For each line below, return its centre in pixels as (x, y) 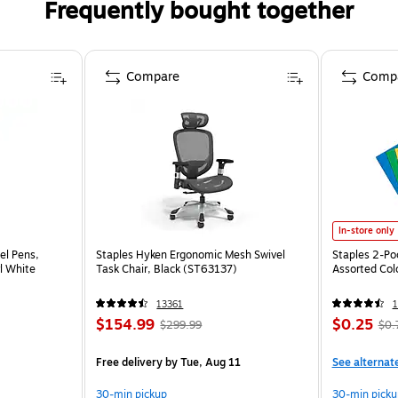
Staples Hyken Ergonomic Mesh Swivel (191, 255)
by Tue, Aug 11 (202, 362)
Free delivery (130, 362)
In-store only (366, 230)
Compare (153, 76)
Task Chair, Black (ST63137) (167, 269)
